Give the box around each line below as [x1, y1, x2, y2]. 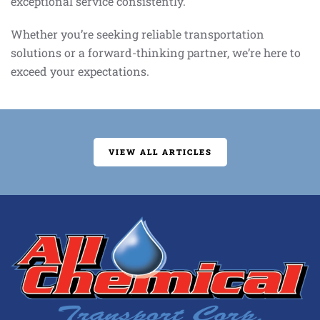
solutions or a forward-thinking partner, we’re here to [11, 45, 301, 60]
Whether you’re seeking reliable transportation [11, 26, 264, 41]
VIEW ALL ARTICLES [108, 146, 212, 157]
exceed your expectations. [11, 64, 149, 79]
